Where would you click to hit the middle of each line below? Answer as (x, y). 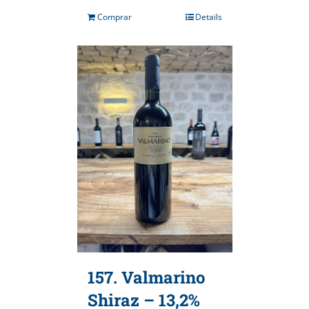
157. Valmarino (146, 278)
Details (208, 17)
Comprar (114, 17)
